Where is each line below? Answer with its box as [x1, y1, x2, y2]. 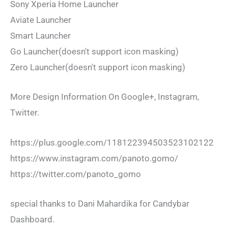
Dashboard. [10, 214, 54, 224]
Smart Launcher [10, 31, 71, 41]
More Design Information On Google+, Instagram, [10, 92, 199, 102]
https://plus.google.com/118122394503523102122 [10, 137, 214, 148]
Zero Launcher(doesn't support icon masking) [10, 62, 185, 73]
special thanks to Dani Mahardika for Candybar [10, 198, 189, 209]
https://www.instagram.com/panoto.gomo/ [10, 153, 178, 163]
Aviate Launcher [10, 15, 71, 25]
